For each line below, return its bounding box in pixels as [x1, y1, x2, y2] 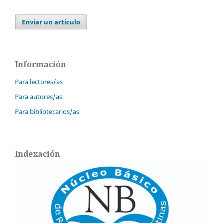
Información [15, 59, 66, 70]
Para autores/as [15, 92, 62, 101]
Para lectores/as [15, 77, 63, 87]
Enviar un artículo [22, 17, 81, 27]
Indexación [15, 148, 60, 159]
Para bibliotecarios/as [15, 107, 79, 116]
